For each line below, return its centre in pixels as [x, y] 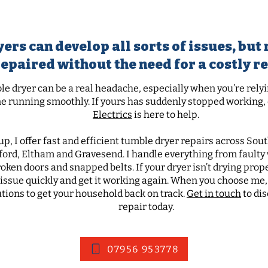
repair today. [146, 207]
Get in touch [214, 194]
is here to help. [166, 115]
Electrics [112, 115]
